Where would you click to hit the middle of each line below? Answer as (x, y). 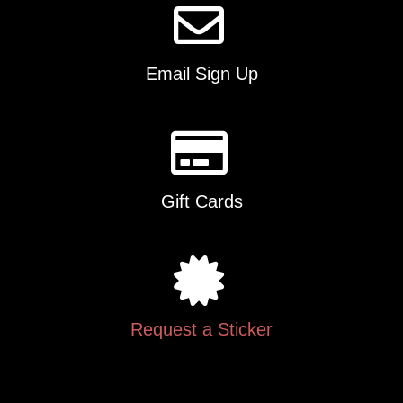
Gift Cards (201, 202)
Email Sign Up (201, 74)
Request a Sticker (201, 330)
